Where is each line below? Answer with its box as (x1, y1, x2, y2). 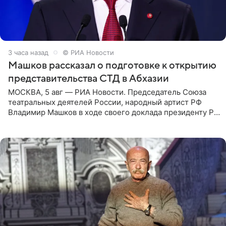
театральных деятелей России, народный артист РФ (8, 97, 202, 107)
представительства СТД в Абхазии (8, 73, 169, 84)
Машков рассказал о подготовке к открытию (8, 60, 216, 71)
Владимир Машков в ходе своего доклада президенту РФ (8, 107, 220, 117)
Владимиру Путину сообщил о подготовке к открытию (8, 117, 209, 127)
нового (8, 127, 34, 137)
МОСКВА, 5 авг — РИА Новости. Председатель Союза (8, 87, 206, 97)
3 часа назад (8, 48, 48, 56)
